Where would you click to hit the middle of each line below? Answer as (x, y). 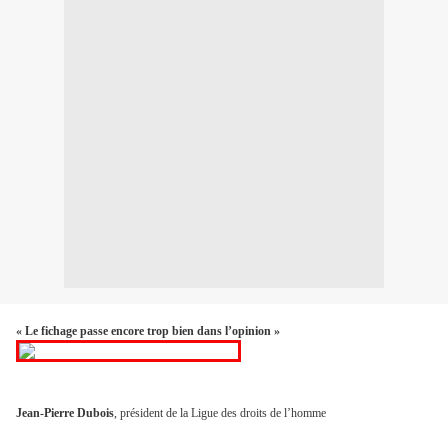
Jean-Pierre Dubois (65, 413)
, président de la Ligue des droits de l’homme (220, 413)
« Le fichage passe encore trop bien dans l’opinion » (148, 331)
